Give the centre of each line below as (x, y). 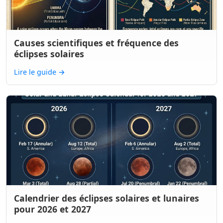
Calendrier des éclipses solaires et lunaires (107, 198)
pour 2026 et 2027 (53, 209)
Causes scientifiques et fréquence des (96, 43)
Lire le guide (36, 72)
